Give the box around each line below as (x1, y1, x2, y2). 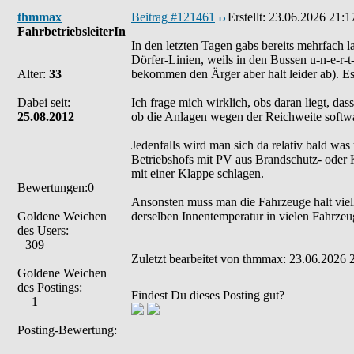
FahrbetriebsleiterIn (17, 24, 126, 38)
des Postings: (17, 281, 82, 294)
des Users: (17, 224, 69, 237)
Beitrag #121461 (131, 10, 215, 24)
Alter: (17, 67, 49, 81)
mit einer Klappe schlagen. (131, 167, 264, 180)
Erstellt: (228, 10, 269, 24)
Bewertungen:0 (17, 181, 94, 194)
